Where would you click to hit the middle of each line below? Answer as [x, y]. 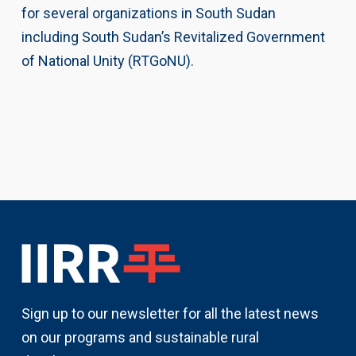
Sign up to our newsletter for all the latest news [170, 314]
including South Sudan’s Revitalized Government [173, 37]
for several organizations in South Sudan [148, 13]
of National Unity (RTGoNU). [107, 60]
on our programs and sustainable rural [140, 338]
